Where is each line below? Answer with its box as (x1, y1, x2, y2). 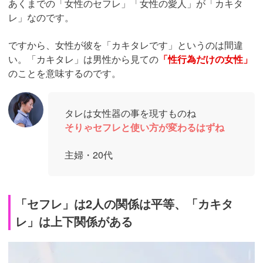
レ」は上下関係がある (15, 213, 133, 230)
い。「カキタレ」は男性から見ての (8, 52, 159, 66)
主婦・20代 (65, 148, 113, 162)
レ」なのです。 (8, 11, 74, 25)
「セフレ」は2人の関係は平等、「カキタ (15, 195, 233, 213)
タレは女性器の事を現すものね (65, 106, 196, 120)
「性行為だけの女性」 (159, 52, 252, 66)
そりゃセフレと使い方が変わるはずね (65, 120, 224, 134)
